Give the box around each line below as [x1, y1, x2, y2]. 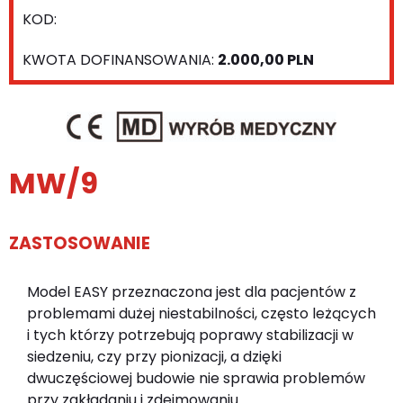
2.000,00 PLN [218, 49, 314, 70]
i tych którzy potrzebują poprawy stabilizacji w [27, 324, 354, 345]
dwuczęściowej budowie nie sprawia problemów [27, 367, 365, 389]
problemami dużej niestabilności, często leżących [27, 302, 376, 324]
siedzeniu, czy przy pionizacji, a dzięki [27, 345, 282, 367]
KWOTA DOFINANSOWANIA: [22, 49, 218, 70]
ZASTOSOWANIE [9, 230, 150, 255]
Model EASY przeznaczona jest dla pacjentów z [27, 281, 356, 302]
